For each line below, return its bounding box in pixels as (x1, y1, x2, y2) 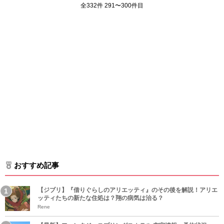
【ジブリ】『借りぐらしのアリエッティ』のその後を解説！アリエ (37, 186, 217, 193)
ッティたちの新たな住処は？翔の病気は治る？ (37, 194, 163, 201)
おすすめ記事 (14, 161, 59, 169)
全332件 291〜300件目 (80, 2, 143, 9)
